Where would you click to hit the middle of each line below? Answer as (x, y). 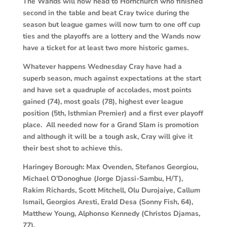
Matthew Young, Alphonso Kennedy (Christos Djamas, (111, 213)
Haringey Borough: (53, 167)
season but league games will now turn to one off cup (111, 24)
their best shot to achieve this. (72, 148)
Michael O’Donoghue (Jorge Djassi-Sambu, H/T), (103, 178)
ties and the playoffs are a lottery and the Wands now (111, 36)
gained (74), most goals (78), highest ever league (103, 101)
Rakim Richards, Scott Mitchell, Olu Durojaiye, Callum (111, 190)
